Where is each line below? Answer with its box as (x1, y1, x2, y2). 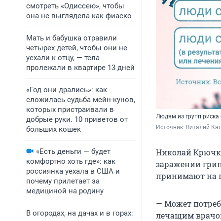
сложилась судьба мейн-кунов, (26, 95, 135, 104)
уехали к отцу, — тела (26, 53, 100, 62)
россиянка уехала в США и (26, 167, 120, 176)
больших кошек (26, 125, 81, 134)
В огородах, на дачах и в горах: (26, 209, 133, 218)
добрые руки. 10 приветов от (26, 115, 128, 124)
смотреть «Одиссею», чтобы (26, 1, 124, 10)
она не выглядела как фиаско (26, 11, 132, 20)
